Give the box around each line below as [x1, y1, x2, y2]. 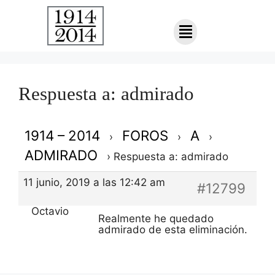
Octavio [31, 204, 69, 217]
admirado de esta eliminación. [98, 223, 247, 236]
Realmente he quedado [98, 212, 214, 225]
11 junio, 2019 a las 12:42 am [23, 176, 165, 189]
